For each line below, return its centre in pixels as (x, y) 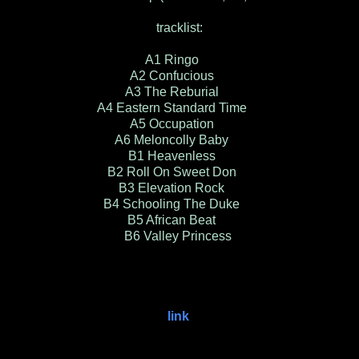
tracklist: (179, 27)
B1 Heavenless (179, 155)
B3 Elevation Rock (179, 188)
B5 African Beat (179, 220)
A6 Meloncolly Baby (179, 139)
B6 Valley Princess (179, 236)
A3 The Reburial (179, 91)
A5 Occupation (179, 123)
